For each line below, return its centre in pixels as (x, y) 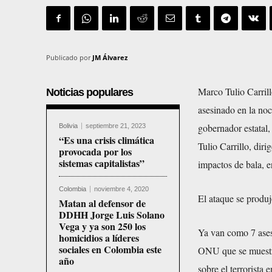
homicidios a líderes (99, 238)
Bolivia (68, 126)
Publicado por (68, 58)
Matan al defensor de (102, 203)
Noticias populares (90, 93)
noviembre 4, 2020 (121, 189)
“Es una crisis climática (107, 140)
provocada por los (95, 152)
